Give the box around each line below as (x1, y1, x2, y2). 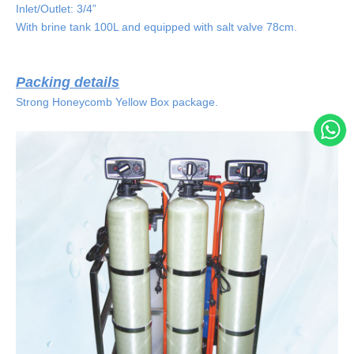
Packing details (16, 73, 119, 90)
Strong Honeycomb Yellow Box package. (16, 95, 218, 108)
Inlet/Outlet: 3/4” (16, 2, 96, 15)
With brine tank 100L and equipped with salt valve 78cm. (16, 20, 297, 33)
